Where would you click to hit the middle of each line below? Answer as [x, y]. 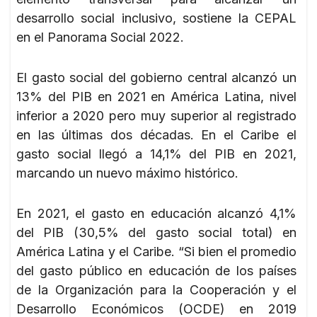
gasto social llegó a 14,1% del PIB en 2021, [156, 154]
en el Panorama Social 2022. [100, 37]
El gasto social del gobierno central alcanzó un [156, 77]
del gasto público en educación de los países [156, 270]
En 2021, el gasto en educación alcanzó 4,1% [156, 213]
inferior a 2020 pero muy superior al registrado [156, 115]
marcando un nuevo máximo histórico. [127, 173]
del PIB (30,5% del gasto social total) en [156, 232]
